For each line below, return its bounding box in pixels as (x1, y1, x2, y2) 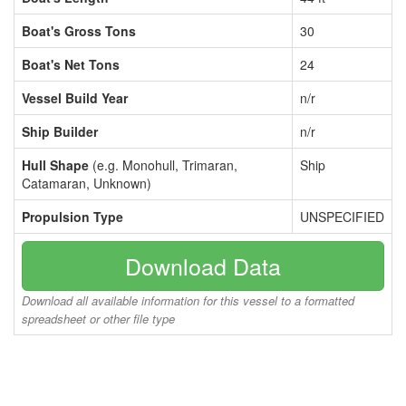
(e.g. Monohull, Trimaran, (89, 156, 237, 174)
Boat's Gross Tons (22, 22, 136, 40)
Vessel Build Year (22, 89, 128, 107)
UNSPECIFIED (300, 208, 384, 226)
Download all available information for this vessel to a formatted (22, 292, 354, 309)
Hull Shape (22, 156, 89, 174)
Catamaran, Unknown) (22, 174, 151, 192)
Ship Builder (22, 122, 98, 140)
